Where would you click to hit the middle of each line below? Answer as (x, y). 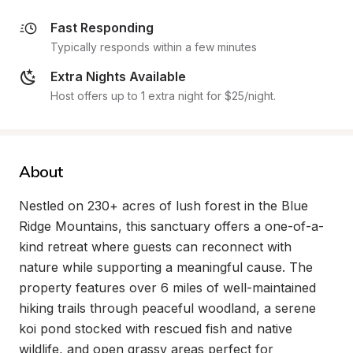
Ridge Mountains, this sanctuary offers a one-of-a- (171, 226)
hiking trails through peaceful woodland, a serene (167, 308)
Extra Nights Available (118, 76)
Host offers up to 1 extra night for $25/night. (163, 96)
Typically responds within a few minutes (154, 47)
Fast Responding (102, 28)
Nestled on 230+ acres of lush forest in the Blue (163, 206)
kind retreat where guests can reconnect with (155, 247)
